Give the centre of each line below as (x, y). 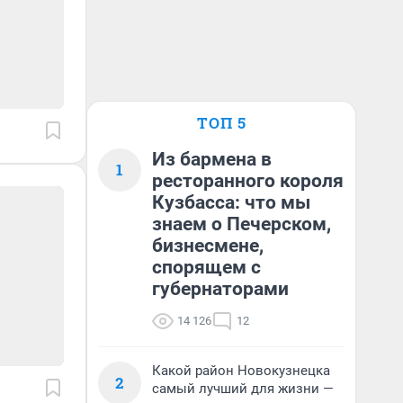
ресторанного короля (248, 181)
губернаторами (220, 289)
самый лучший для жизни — (243, 389)
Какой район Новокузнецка (241, 371)
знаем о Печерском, (242, 224)
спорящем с (206, 267)
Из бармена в (212, 159)
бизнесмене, (208, 246)
